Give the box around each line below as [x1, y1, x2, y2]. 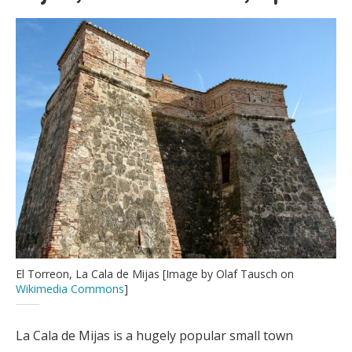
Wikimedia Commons [16, 280, 124, 296]
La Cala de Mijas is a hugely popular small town [16, 326, 293, 344]
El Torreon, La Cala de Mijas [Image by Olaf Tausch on [16, 266, 294, 281]
